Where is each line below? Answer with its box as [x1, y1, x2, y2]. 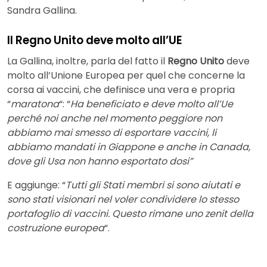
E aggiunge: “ [7, 178, 66, 193]
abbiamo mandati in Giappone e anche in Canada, [7, 140, 250, 154]
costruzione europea [7, 221, 104, 235]
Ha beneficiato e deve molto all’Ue [70, 97, 233, 111]
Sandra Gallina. [7, 3, 77, 17]
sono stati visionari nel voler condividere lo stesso [7, 193, 239, 207]
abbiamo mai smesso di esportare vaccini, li [7, 126, 216, 140]
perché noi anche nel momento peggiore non [7, 111, 222, 126]
